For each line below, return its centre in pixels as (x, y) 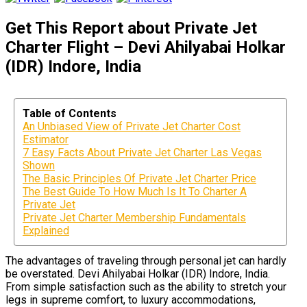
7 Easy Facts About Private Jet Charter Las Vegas (142, 152)
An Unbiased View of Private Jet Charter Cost (132, 126)
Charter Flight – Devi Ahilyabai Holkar (146, 47)
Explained (46, 230)
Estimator (46, 139)
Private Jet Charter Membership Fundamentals (134, 217)
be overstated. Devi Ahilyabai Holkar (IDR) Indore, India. (138, 273)
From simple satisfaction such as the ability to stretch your (146, 286)
